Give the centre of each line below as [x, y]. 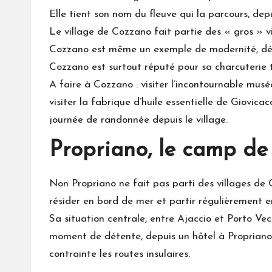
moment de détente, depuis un [121, 236]
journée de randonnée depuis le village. [138, 120]
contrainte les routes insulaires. [120, 254]
